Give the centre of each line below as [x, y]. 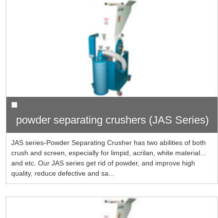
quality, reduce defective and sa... [63, 173]
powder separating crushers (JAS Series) [112, 120]
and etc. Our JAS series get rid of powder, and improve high [103, 163]
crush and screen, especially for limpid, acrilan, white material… [109, 153]
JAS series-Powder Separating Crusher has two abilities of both [108, 143]
